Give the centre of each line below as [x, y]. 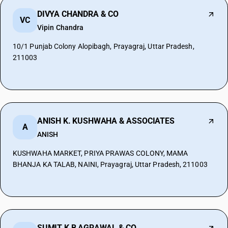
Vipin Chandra [61, 27]
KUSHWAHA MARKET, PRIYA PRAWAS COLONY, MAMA [101, 153]
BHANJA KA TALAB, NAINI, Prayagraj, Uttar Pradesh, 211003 [110, 164]
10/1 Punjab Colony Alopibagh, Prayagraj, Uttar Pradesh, [104, 46]
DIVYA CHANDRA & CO [78, 14]
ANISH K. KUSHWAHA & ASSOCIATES [106, 121]
